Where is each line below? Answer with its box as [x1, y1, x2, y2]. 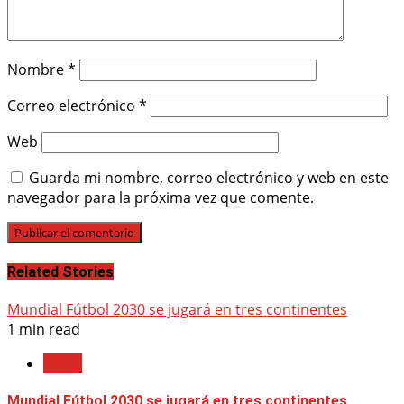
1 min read [7, 318, 80, 339]
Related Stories [7, 262, 114, 280]
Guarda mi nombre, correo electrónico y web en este [29, 168, 389, 188]
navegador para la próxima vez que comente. [7, 188, 314, 208]
